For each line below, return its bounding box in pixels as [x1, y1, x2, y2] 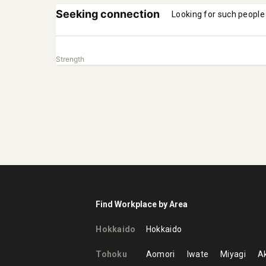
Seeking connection [56, 8, 160, 20]
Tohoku [96, 249, 128, 259]
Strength [56, 55, 85, 64]
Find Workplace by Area [96, 199, 188, 209]
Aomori [145, 249, 175, 259]
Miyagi [220, 249, 246, 259]
